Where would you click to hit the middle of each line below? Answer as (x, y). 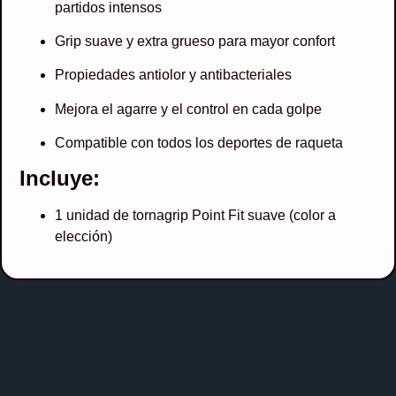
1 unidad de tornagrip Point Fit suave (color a (195, 216)
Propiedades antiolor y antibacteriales (173, 75)
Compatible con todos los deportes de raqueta (199, 143)
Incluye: (60, 179)
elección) (84, 237)
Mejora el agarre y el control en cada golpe (188, 109)
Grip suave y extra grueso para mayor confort (195, 41)
